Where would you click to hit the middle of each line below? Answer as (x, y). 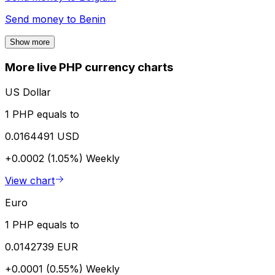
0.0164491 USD (42, 136)
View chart (30, 180)
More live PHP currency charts (89, 68)
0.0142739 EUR (41, 246)
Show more (30, 42)
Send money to (42, 19)
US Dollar (28, 92)
